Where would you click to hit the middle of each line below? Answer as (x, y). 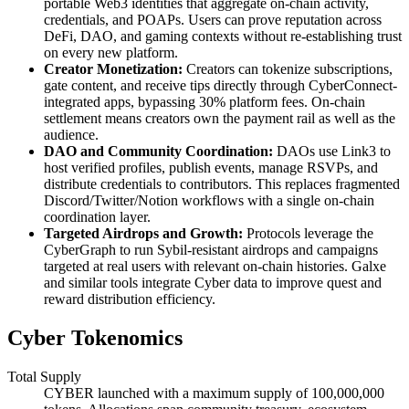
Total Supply (44, 377)
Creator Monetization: (115, 69)
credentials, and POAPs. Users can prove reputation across (213, 20)
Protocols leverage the (310, 234)
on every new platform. (111, 53)
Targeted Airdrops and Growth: (145, 234)
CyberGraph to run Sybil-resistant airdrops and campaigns (211, 250)
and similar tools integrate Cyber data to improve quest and (213, 283)
